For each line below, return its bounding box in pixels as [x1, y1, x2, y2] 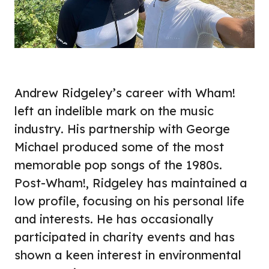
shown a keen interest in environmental [14, 247, 241, 263]
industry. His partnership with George [14, 121, 230, 137]
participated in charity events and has [14, 229, 235, 245]
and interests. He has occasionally [14, 211, 214, 227]
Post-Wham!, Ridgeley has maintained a [14, 175, 247, 191]
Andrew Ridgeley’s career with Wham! [14, 85, 235, 101]
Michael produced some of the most [14, 139, 224, 155]
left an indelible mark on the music [14, 103, 214, 119]
